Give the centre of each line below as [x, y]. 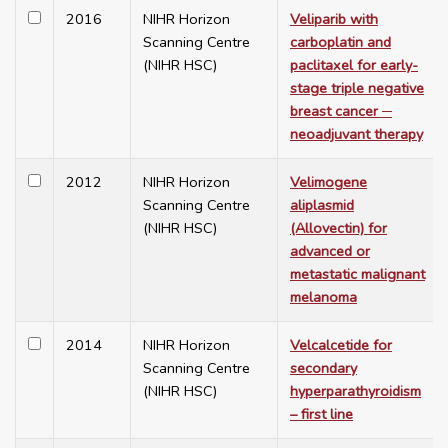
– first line [321, 414]
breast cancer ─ [341, 111]
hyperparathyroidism [355, 391]
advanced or [330, 251]
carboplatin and [340, 42]
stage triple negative [357, 88]
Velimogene [328, 182]
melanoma [323, 297]
